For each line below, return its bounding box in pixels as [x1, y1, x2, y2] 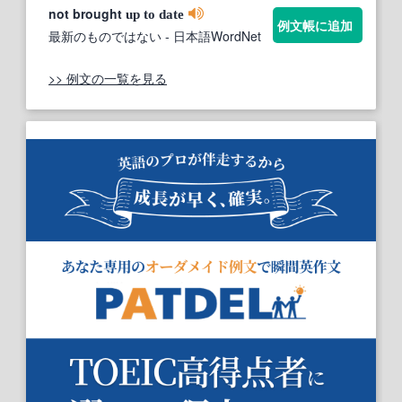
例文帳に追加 [277, 16, 353, 35]
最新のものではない [48, 27, 162, 46]
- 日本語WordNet [162, 27, 261, 46]
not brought [48, 4, 126, 23]
